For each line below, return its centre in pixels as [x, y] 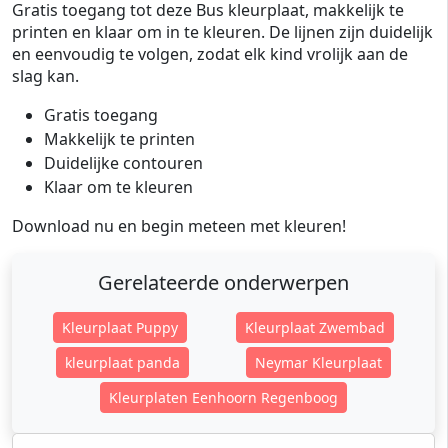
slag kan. [45, 76]
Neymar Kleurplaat [318, 362]
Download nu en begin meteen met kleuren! [179, 226]
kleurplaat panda [123, 362]
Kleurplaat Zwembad [315, 327]
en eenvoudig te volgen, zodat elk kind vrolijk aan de [210, 54]
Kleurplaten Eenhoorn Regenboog [223, 397]
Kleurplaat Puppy [119, 327]
